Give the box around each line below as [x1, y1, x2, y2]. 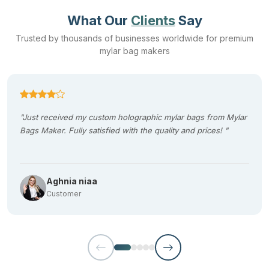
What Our [67, 12, 131, 28]
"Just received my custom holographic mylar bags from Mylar [20, 112, 247, 122]
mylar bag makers [99, 45, 170, 56]
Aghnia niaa [46, 175, 97, 186]
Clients [130, 12, 175, 28]
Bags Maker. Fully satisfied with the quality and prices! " [20, 125, 228, 135]
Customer [46, 189, 81, 198]
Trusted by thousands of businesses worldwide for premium [16, 32, 253, 43]
